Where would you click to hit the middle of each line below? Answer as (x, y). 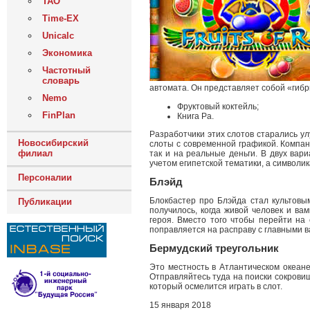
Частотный (66, 70)
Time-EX (61, 18)
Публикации (45, 202)
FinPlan (59, 115)
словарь (61, 81)
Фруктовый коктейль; (218, 106)
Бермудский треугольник (214, 249)
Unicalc (58, 36)
